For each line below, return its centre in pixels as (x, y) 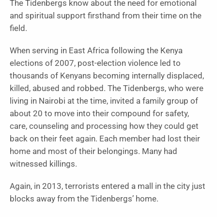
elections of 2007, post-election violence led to (95, 63)
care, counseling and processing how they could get (104, 126)
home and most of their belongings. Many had (93, 151)
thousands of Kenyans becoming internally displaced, (107, 76)
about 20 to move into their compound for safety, (99, 113)
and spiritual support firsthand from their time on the (106, 15)
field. (18, 28)
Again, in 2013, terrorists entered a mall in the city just (108, 186)
